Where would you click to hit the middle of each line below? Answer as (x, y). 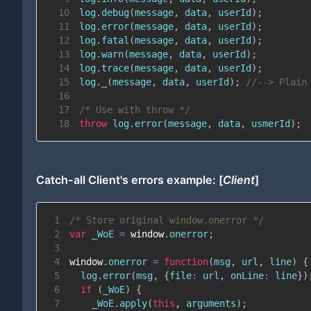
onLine (247, 275)
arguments (208, 303)
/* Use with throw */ (134, 109)
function (186, 261)
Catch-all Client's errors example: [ (129, 179)
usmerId (268, 123)
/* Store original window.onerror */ (166, 220)
